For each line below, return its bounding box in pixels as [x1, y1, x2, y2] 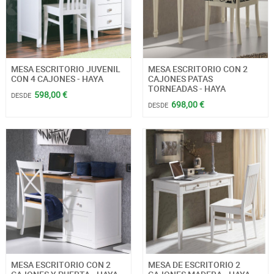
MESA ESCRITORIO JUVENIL [10, 62, 120, 75]
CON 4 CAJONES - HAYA [10, 72, 103, 84]
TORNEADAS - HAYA [147, 82, 226, 94]
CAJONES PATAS [147, 72, 213, 84]
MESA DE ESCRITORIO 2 [147, 258, 240, 270]
